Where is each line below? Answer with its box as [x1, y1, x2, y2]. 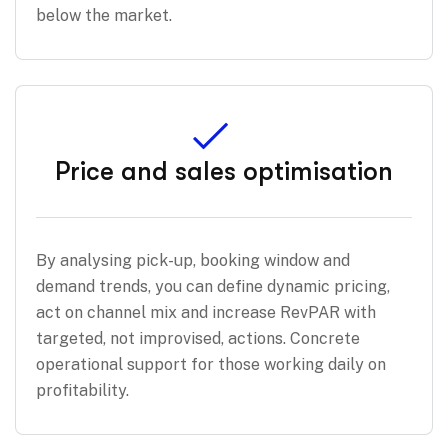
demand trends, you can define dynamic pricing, [36, 276, 390, 296]
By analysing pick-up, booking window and [36, 250, 350, 270]
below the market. [36, 5, 172, 25]
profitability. [36, 380, 129, 400]
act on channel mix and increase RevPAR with [36, 302, 376, 322]
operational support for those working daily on [36, 354, 386, 374]
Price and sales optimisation [55, 156, 393, 186]
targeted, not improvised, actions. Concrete [36, 328, 360, 348]
